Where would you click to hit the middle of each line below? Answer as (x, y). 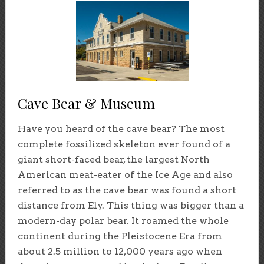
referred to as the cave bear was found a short (127, 190)
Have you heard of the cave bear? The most (121, 128)
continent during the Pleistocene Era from (120, 236)
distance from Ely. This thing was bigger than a (131, 205)
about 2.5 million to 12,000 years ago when (120, 251)
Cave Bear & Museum (86, 103)
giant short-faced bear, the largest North (113, 159)
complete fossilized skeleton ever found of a (124, 144)
